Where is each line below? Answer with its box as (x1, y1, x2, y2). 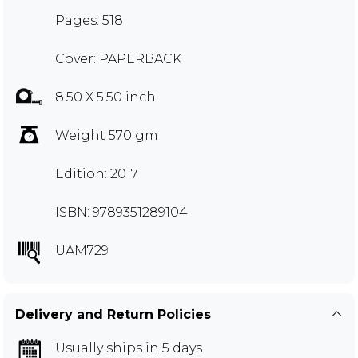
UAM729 (55, 242, 109, 258)
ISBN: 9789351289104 (55, 204, 188, 220)
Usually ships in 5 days (55, 340, 202, 356)
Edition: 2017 (55, 165, 138, 181)
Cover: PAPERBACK (55, 50, 181, 66)
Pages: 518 (55, 12, 123, 28)
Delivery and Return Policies (15, 306, 211, 322)
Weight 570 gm (55, 127, 158, 143)
